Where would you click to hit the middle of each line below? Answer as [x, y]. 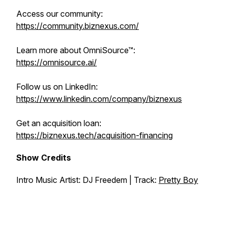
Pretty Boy [178, 180]
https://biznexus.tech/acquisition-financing [94, 135]
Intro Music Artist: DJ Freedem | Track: [87, 180]
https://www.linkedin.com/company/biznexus [99, 99]
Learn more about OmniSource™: [76, 50]
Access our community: [60, 14]
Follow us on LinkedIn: [57, 87]
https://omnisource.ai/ [56, 62]
